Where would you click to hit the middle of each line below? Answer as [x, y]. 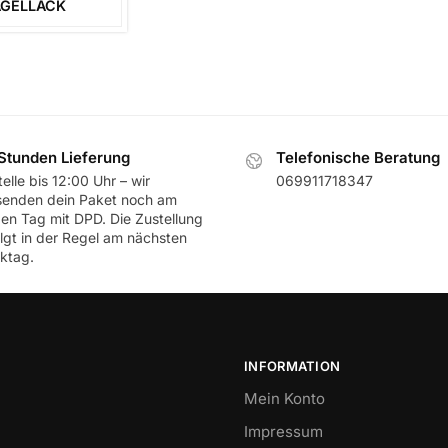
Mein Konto [284, 399]
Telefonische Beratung [358, 158]
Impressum [283, 432]
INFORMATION [292, 365]
